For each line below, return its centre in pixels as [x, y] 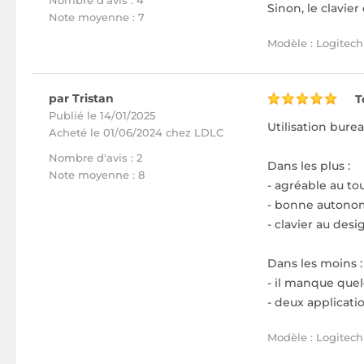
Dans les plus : [309, 166]
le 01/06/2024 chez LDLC [157, 132]
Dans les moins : [315, 263]
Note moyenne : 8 [97, 175]
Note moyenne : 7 [97, 17]
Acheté [69, 132]
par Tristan [81, 98]
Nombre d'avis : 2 [95, 158]
